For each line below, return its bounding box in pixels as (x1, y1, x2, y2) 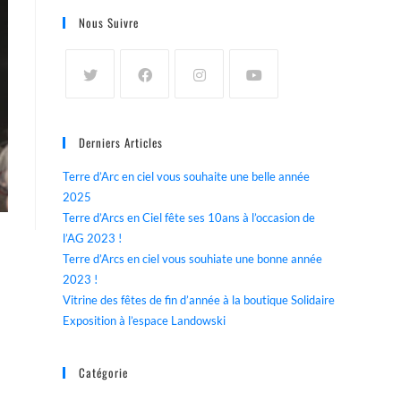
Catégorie (79, 363, 128, 381)
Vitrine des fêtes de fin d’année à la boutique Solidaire (63, 293, 335, 307)
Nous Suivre (79, 13, 139, 31)
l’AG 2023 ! (63, 231, 122, 245)
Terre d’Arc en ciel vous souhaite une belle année (63, 169, 310, 183)
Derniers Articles (79, 133, 163, 151)
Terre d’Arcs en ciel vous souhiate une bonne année (63, 252, 322, 266)
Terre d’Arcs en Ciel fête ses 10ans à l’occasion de (63, 210, 315, 225)
